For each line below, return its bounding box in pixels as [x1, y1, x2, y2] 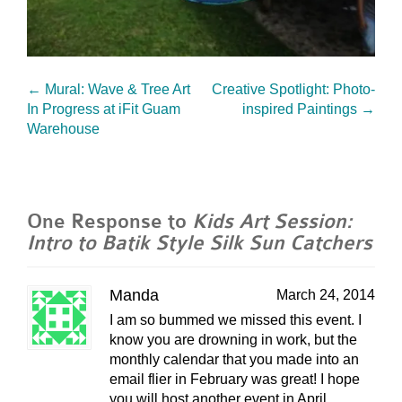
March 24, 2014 [276, 287, 375, 303]
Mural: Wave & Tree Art [41, 81, 190, 97]
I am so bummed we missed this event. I [109, 312, 362, 328]
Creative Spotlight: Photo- [212, 81, 375, 97]
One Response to [27, 209, 192, 233]
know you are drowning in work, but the [109, 332, 357, 348]
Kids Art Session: [192, 209, 352, 233]
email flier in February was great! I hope [109, 371, 360, 388]
